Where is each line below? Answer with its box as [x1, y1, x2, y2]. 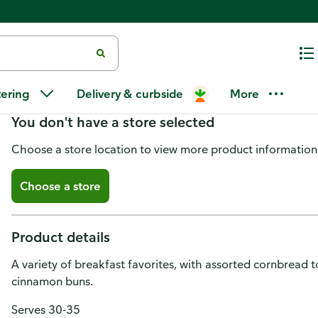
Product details [11, 228, 110, 246]
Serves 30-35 [11, 302, 80, 317]
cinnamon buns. [11, 274, 93, 288]
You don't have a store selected [11, 113, 214, 131]
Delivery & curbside [77, 87, 183, 101]
